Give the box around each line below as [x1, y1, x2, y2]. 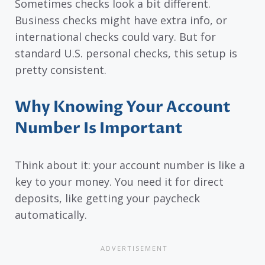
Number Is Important [15, 117, 183, 139]
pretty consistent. [15, 62, 106, 77]
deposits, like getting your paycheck [15, 190, 200, 205]
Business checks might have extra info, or [15, 12, 227, 27]
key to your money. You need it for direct [15, 174, 224, 189]
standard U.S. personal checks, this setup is [15, 46, 237, 60]
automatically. [15, 207, 87, 222]
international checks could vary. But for [15, 29, 216, 44]
